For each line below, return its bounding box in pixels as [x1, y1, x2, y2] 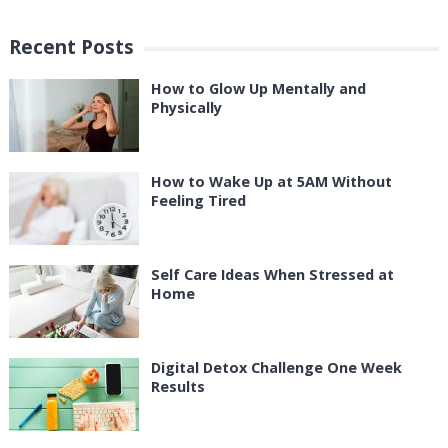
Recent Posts [8, 32, 134, 60]
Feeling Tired [150, 190, 246, 210]
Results [150, 376, 205, 396]
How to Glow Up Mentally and [150, 78, 366, 98]
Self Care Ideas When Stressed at [150, 264, 394, 284]
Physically [150, 97, 222, 117]
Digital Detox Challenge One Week [150, 357, 402, 377]
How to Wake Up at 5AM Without [150, 171, 392, 191]
